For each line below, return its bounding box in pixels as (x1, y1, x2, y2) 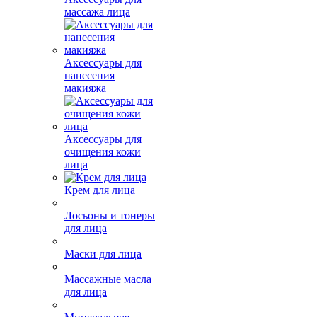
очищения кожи (64, 146, 141, 158)
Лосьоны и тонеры (64, 222, 155, 234)
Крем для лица (64, 184, 135, 196)
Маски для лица (64, 260, 142, 272)
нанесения (64, 69, 115, 81)
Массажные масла (64, 299, 151, 311)
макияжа (64, 82, 106, 94)
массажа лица (64, 6, 130, 18)
